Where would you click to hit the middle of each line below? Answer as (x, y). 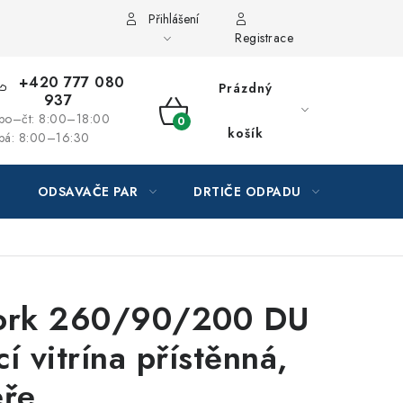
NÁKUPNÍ (202, 131)
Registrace (264, 38)
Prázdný (245, 88)
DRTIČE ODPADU (247, 192)
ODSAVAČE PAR (88, 192)
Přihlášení (174, 19)
